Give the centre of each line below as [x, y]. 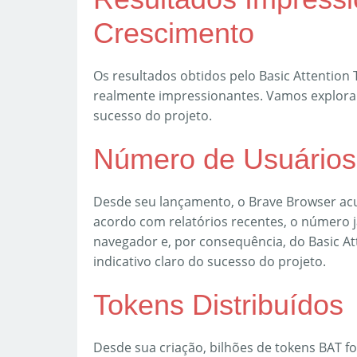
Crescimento [174, 33]
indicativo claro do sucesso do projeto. [210, 261]
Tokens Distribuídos [218, 305]
